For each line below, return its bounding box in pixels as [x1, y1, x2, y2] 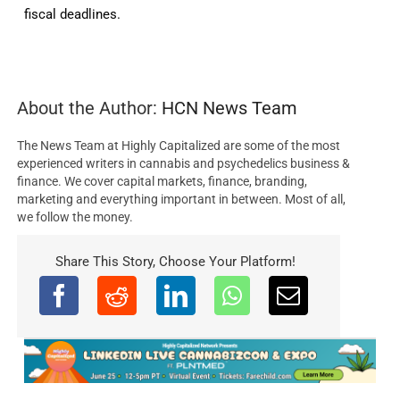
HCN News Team [162, 96, 298, 119]
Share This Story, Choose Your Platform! [54, 253, 296, 270]
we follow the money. [17, 209, 134, 224]
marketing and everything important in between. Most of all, [17, 191, 346, 206]
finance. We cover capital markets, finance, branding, [17, 173, 308, 188]
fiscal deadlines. [24, 5, 121, 22]
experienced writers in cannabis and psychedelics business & [17, 155, 351, 171]
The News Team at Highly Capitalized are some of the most [17, 137, 341, 153]
